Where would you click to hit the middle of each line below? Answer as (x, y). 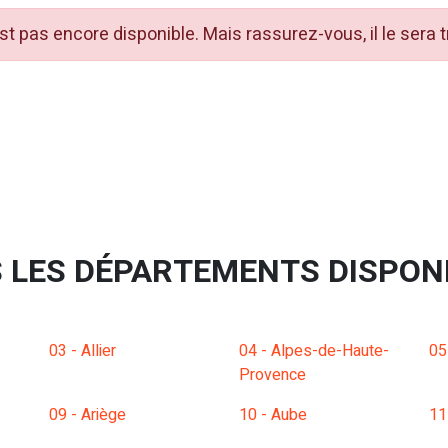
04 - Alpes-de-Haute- (314, 351)
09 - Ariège (87, 415)
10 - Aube (273, 415)
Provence (272, 375)
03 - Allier (82, 351)
